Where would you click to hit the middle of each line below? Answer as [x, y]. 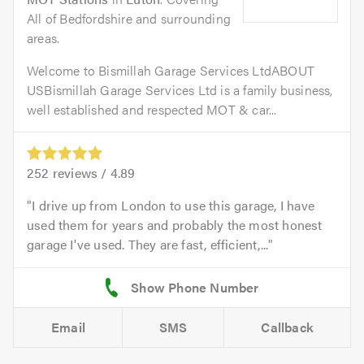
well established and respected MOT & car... [152, 109]
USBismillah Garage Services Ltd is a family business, [180, 89]
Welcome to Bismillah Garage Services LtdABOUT [171, 70]
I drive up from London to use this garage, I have [173, 205]
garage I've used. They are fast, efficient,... [148, 244]
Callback [288, 327]
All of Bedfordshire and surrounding [129, 18]
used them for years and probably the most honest [175, 224]
